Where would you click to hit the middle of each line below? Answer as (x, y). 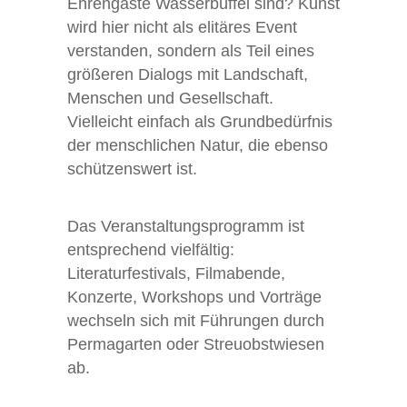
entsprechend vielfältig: (151, 250)
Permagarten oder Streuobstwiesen (196, 345)
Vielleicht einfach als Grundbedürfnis (200, 122)
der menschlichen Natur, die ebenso (198, 146)
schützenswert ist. (132, 169)
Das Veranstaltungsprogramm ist (186, 227)
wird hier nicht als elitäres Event (182, 28)
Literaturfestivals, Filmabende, (176, 274)
